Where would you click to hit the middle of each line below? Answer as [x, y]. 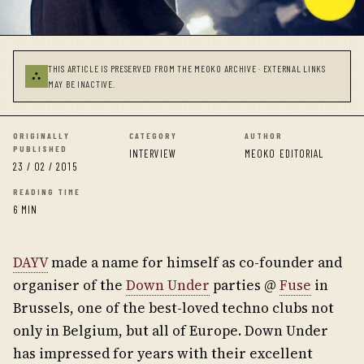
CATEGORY [153, 136]
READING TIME [47, 192]
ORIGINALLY [41, 136]
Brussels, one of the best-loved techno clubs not [173, 308]
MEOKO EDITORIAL [284, 154]
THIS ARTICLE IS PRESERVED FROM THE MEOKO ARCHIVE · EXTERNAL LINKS [187, 69]
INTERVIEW [153, 154]
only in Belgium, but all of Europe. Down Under [171, 331]
